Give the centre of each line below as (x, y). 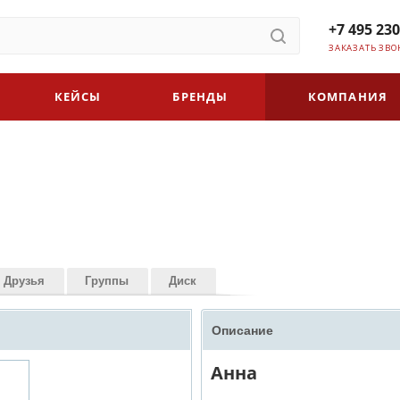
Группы (107, 280)
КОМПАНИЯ (348, 96)
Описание (242, 330)
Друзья (24, 280)
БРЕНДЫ (200, 96)
